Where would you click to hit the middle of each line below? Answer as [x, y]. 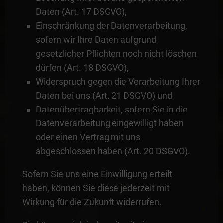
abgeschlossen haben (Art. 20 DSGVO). [113, 151]
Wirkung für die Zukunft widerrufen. [92, 202]
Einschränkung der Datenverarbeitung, [111, 25]
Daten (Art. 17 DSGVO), [81, 11]
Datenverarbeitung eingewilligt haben [110, 123]
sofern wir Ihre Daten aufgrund [96, 39]
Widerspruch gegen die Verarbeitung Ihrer [118, 81]
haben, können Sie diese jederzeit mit [96, 188]
